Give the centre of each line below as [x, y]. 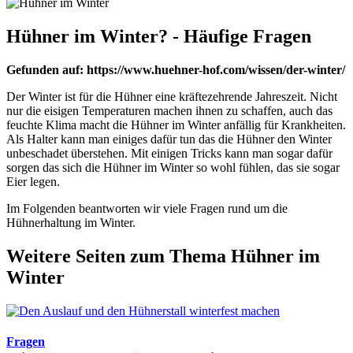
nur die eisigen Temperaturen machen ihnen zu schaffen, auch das [169, 110]
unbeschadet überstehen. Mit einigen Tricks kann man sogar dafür [169, 153]
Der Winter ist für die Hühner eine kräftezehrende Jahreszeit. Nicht [172, 96]
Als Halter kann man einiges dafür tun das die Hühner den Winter [169, 139]
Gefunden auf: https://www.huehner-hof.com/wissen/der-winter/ [176, 69]
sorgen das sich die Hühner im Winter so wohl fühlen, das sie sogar [173, 167]
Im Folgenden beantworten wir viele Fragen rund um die [147, 208]
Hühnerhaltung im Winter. [71, 222]
